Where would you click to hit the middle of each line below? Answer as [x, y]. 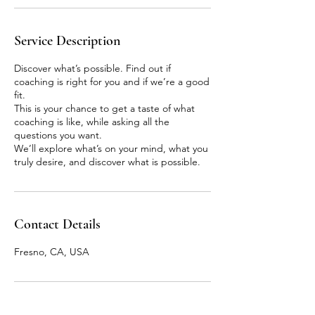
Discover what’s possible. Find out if [92, 68]
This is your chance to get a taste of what [104, 108]
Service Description [67, 41]
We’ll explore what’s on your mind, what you [111, 148]
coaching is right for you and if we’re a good [112, 82]
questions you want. [58, 135]
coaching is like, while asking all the [92, 122]
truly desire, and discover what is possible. [107, 162]
